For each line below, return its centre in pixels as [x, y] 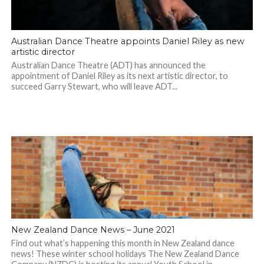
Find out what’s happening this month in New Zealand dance [123, 243]
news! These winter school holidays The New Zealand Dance [125, 254]
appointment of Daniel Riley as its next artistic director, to [119, 76]
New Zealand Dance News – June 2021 [93, 230]
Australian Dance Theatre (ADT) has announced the [108, 65]
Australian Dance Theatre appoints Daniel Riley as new [128, 42]
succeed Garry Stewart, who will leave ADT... [94, 87]
